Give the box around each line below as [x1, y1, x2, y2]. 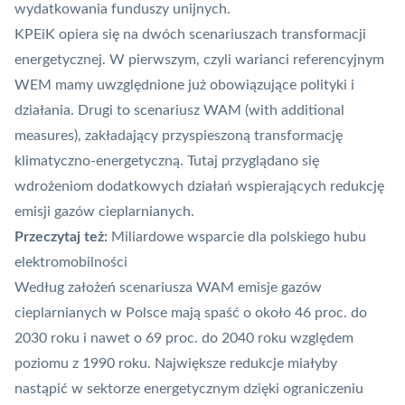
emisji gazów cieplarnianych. [14, 204, 194, 220]
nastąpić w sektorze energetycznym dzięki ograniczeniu [14, 381, 363, 397]
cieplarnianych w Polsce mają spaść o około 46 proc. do [14, 306, 367, 321]
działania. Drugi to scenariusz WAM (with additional [14, 103, 344, 118]
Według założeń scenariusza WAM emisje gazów [14, 280, 322, 296]
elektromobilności [14, 255, 127, 270]
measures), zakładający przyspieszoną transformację [14, 128, 343, 144]
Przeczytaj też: [14, 230, 111, 245]
